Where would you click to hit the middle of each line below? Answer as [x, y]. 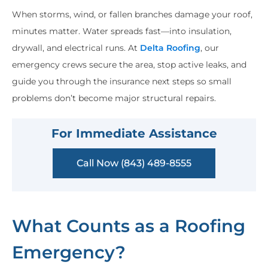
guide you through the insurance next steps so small [122, 82]
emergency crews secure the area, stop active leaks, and [129, 65]
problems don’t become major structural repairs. [114, 98]
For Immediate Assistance [134, 134]
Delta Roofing [169, 48]
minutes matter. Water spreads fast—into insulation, [122, 31]
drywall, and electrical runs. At [75, 48]
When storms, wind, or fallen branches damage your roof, [132, 15]
